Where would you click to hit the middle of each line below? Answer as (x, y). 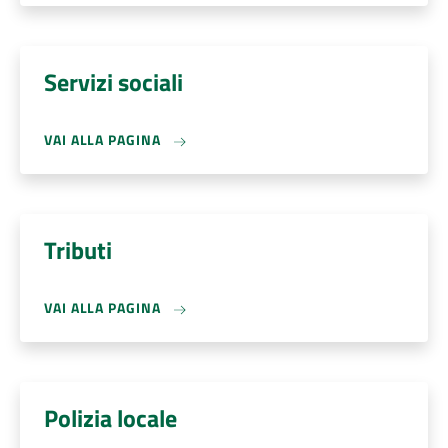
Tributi (78, 250)
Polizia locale (110, 418)
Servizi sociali (113, 82)
